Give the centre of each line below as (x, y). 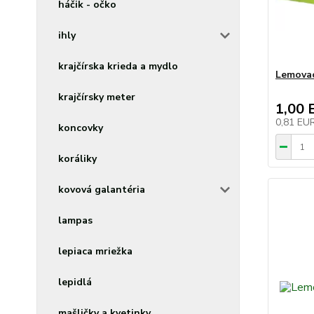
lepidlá (75, 282)
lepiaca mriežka (95, 251)
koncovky (81, 128)
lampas (75, 220)
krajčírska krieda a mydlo (118, 66)
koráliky (77, 159)
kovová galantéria (102, 190)
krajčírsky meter (97, 97)
